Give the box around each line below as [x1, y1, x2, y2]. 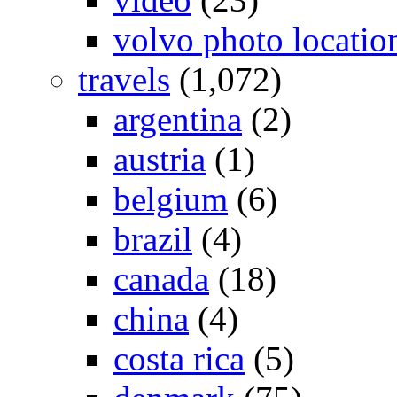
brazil [113, 220, 192, 259]
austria [113, 140, 206, 179]
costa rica [113, 339, 245, 378]
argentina [113, 100, 242, 139]
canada [113, 260, 209, 299]
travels [78, 60, 170, 99]
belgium [113, 180, 228, 219]
